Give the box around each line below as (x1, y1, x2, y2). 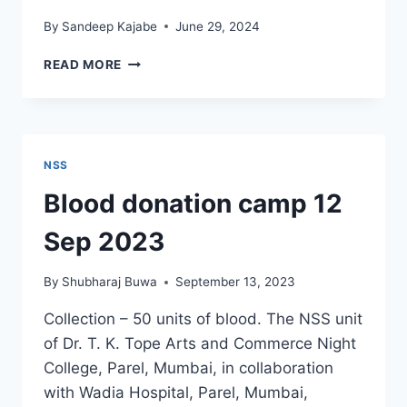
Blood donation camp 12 (44, 187, 342, 219)
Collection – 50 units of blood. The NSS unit (44, 310, 362, 329)
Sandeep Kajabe (62, 18, 158, 34)
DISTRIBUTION (121, 128, 218, 144)
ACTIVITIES (121, 71, 197, 86)
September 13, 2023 (175, 274, 296, 290)
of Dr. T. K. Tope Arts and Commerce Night (44, 334, 356, 353)
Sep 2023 (44, 225, 164, 257)
